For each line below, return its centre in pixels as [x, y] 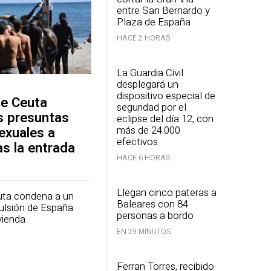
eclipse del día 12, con [165, 119]
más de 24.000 [149, 130]
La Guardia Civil [150, 73]
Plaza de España [154, 22]
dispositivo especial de [166, 96]
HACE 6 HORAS [143, 158]
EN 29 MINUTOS [144, 232]
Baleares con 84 [152, 204]
